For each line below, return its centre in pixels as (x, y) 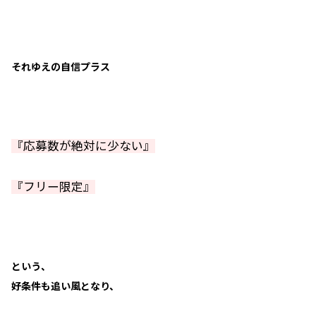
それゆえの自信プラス (61, 67)
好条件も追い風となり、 (65, 286)
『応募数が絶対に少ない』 (83, 146)
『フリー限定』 (53, 187)
